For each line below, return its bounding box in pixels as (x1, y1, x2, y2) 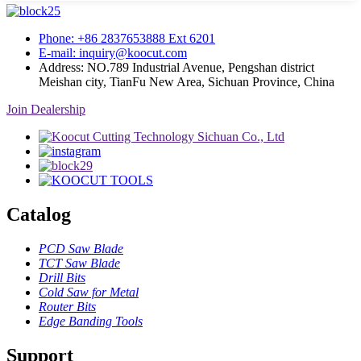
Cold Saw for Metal (39, 284, 139, 299)
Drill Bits (39, 270, 85, 284)
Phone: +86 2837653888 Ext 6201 (39, 31, 215, 46)
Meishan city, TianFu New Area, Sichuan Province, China (39, 75, 334, 89)
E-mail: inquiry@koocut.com (39, 46, 187, 60)
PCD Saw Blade (39, 241, 123, 255)
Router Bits (39, 299, 96, 313)
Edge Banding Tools (39, 313, 143, 328)
